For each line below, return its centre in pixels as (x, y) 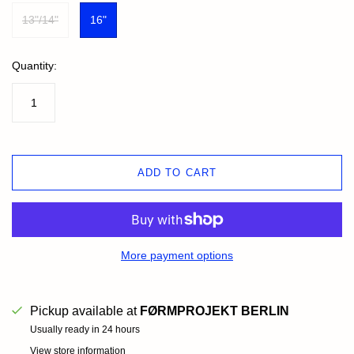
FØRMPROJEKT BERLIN (215, 311)
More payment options (177, 256)
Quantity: (34, 66)
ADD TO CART (177, 173)
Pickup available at (85, 311)
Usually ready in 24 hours (85, 330)
